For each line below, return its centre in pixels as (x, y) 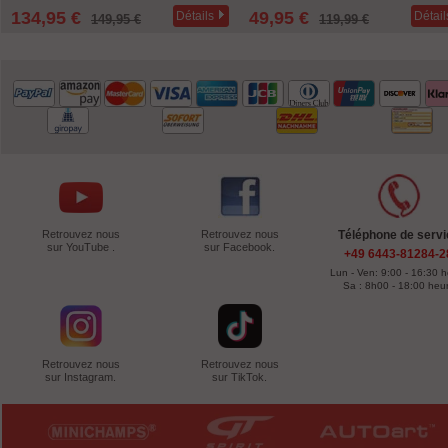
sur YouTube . (80, 246)
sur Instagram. (81, 376)
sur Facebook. (240, 246)
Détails (195, 15)
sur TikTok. (240, 376)
